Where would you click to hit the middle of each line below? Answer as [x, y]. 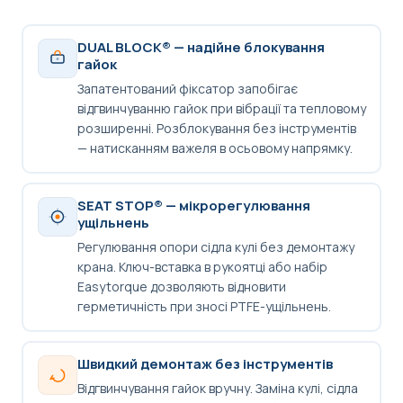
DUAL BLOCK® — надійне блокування [201, 48]
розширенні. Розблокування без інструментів [216, 129]
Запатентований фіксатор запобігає [187, 89]
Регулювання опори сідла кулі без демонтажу [215, 247]
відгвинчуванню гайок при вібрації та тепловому [221, 109]
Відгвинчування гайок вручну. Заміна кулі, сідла [217, 389]
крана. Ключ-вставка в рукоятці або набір [202, 267]
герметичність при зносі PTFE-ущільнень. [204, 307]
